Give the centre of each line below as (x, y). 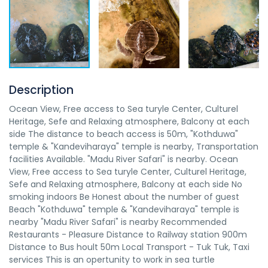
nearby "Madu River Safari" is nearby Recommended (118, 222)
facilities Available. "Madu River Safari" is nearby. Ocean (124, 159)
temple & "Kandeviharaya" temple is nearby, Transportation (134, 147)
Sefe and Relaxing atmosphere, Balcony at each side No (126, 184)
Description (41, 90)
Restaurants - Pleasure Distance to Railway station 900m (128, 234)
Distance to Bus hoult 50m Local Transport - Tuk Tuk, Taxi (129, 247)
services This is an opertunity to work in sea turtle (112, 260)
